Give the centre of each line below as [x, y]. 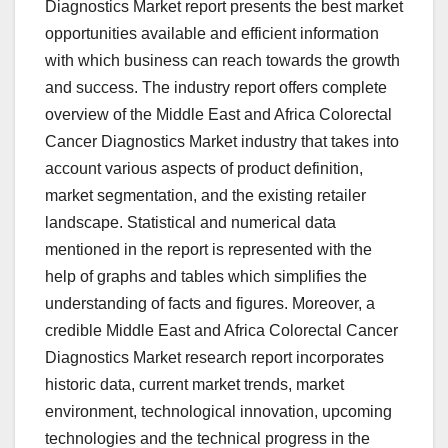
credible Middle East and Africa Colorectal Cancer [221, 331]
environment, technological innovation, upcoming [218, 412]
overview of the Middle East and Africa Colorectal [218, 115]
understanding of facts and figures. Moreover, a [210, 304]
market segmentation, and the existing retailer [205, 196]
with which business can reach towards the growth [222, 61]
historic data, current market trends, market [194, 385]
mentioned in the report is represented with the [208, 250]
